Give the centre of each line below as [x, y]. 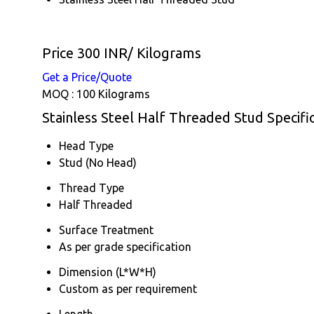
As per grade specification [125, 246]
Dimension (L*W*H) [108, 272]
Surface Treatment [106, 230]
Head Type [86, 145]
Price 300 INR [85, 53]
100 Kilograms [113, 94]
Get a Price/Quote [87, 77]
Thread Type [91, 187]
